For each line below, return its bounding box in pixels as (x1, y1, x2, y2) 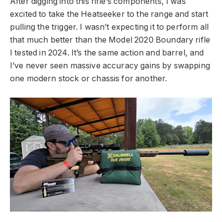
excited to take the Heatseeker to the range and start (10, 9, 209, 19)
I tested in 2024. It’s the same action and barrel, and (10, 48, 204, 58)
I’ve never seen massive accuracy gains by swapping (10, 61, 210, 71)
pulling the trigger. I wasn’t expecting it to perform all (10, 22, 209, 32)
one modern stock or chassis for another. (10, 74, 167, 84)
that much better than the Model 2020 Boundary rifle (10, 35, 211, 45)
